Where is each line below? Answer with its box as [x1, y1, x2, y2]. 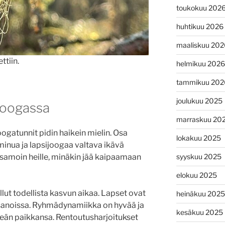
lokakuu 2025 [176, 133, 221, 142]
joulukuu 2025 [176, 96, 222, 105]
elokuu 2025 [176, 170, 217, 179]
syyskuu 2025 [176, 152, 221, 161]
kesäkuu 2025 [176, 207, 223, 216]
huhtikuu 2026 [176, 22, 223, 31]
